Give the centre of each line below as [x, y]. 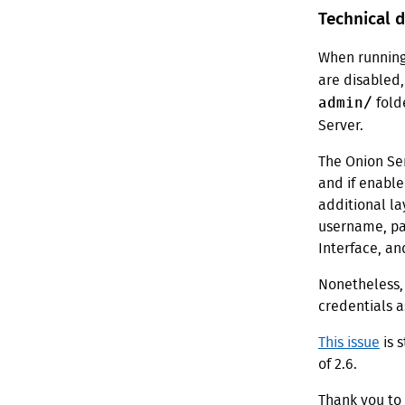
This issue [349, 343]
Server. [341, 126]
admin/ [345, 104]
